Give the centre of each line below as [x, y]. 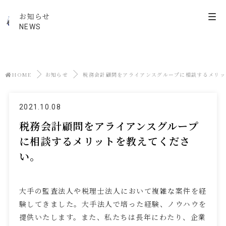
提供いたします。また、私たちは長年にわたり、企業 [112, 217]
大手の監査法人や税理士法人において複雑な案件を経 [113, 191]
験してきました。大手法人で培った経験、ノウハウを [113, 204]
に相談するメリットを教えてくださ [105, 141]
